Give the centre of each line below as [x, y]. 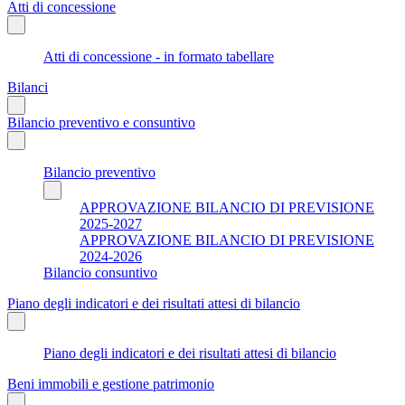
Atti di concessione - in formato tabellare [159, 56]
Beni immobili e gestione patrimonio [111, 383]
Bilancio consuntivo [100, 272]
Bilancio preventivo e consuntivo [101, 122]
